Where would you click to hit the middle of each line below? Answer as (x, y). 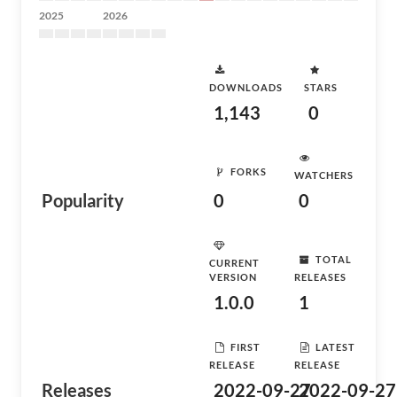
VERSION (233, 277)
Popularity (83, 200)
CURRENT (234, 263)
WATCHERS (324, 175)
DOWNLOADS (246, 87)
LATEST (335, 346)
